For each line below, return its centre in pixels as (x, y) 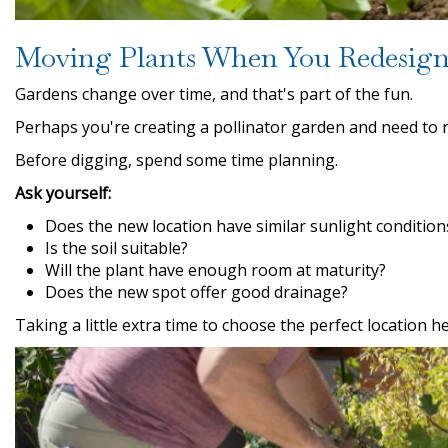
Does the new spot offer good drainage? (196, 291)
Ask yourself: (63, 192)
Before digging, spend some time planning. (176, 159)
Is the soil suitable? (116, 247)
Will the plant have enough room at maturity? (215, 269)
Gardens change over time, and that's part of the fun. (214, 93)
